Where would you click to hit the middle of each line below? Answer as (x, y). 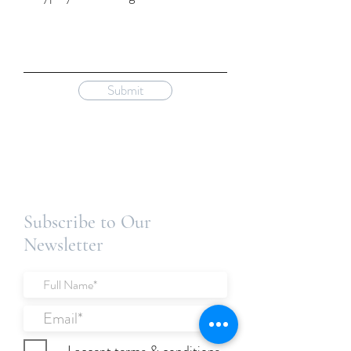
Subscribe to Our (87, 222)
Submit (125, 90)
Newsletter (63, 245)
